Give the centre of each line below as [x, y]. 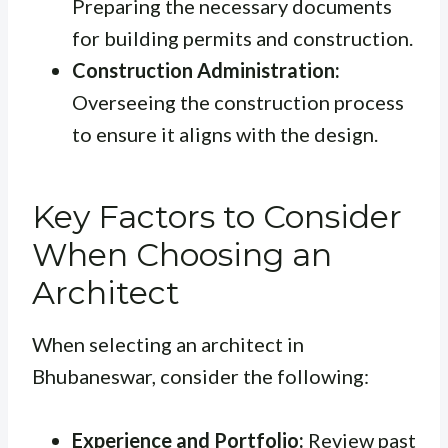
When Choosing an [182, 255]
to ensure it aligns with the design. [225, 134]
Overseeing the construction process [238, 102]
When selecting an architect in [168, 344]
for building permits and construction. [242, 38]
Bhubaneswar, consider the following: [200, 376]
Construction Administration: [206, 70]
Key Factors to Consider [217, 217]
